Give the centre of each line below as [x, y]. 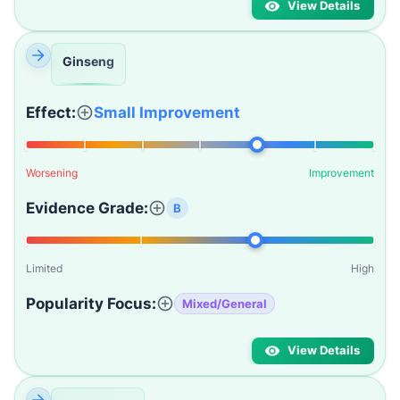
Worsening [52, 173]
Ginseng [88, 61]
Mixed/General [225, 303]
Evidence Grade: [87, 208]
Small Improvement [167, 112]
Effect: [51, 112]
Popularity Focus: [91, 304]
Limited [44, 268]
